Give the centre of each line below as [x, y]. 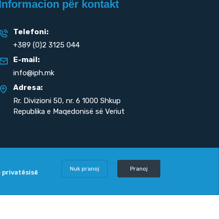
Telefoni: [31, 32]
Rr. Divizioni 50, [39, 101]
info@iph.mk [34, 73]
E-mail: [27, 60]
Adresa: [28, 88]
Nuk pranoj [84, 169]
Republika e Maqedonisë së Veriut [69, 111]
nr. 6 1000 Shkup [93, 101]
